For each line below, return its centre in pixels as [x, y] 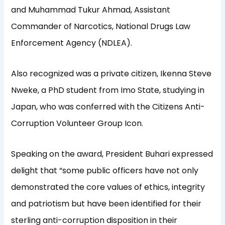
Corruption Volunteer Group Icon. [78, 124]
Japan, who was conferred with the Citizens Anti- [108, 107]
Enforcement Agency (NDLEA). [74, 43]
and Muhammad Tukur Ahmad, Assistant [91, 10]
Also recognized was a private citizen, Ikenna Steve [111, 74]
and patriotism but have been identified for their [106, 204]
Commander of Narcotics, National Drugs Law [101, 27]
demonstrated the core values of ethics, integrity [108, 187]
